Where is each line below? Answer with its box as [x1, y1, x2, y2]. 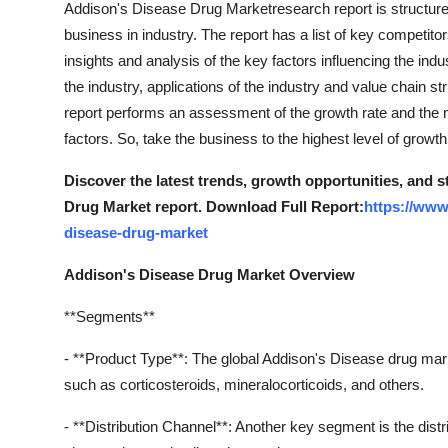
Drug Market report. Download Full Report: [64, 197, 364, 215]
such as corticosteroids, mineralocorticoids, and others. [64, 375, 424, 393]
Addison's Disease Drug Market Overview [64, 265, 355, 283]
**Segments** [64, 307, 155, 325]
